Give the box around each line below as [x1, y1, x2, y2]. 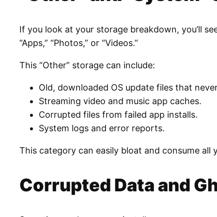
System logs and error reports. [39, 123, 165, 134]
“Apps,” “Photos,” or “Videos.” [19, 38, 138, 48]
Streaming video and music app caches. [39, 96, 201, 107]
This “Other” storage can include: [19, 60, 155, 71]
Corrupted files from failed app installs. [39, 109, 198, 120]
